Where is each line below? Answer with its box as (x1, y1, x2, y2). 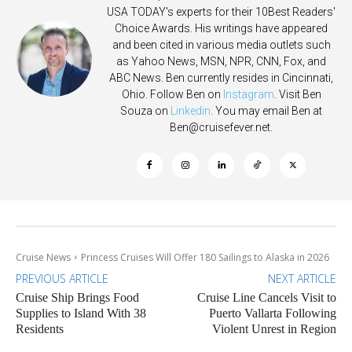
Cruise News (16, 250, 71, 264)
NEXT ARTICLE (267, 270, 336, 286)
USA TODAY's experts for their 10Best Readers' (107, 5, 335, 18)
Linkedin (170, 104, 211, 117)
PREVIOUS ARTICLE (16, 270, 108, 286)
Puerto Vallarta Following (208, 306, 336, 320)
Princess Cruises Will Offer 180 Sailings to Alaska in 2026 (81, 250, 329, 264)
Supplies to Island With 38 (16, 306, 146, 320)
